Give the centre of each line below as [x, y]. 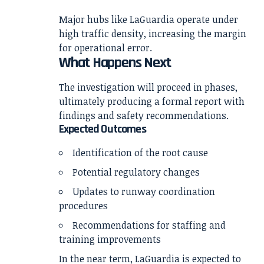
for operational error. [105, 47]
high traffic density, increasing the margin [153, 33]
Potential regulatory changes [136, 172]
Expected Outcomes [103, 129]
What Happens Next [115, 62]
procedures [83, 206]
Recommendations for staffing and [149, 225]
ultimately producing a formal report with [152, 101]
